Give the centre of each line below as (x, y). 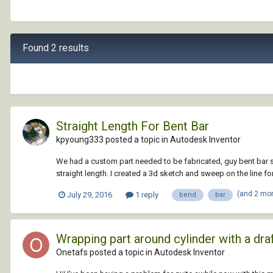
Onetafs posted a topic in (105, 252)
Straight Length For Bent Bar (133, 126)
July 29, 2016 (90, 194)
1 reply (146, 194)
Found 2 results (56, 48)
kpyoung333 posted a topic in (113, 139)
